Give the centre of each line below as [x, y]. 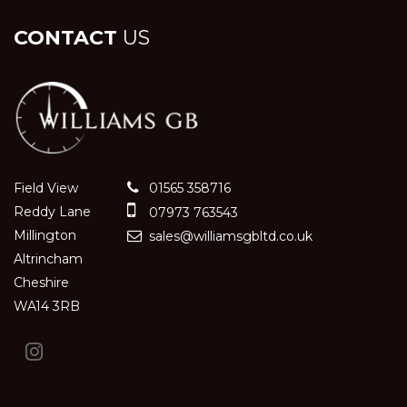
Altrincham [48, 259]
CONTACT [65, 38]
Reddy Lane [52, 212]
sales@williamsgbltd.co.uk [229, 237]
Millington [45, 236]
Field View [46, 189]
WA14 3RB [47, 307]
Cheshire [41, 283]
